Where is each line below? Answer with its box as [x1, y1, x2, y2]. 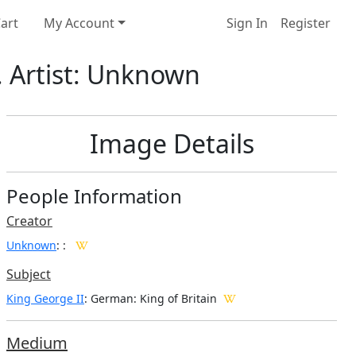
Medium [6, 331, 68, 354]
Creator [6, 211, 52, 230]
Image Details [89, 126, 254, 161]
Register [281, 14, 331, 33]
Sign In [226, 14, 268, 33]
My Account [44, 14, 114, 33]
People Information [6, 182, 182, 209]
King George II [6, 290, 84, 306]
